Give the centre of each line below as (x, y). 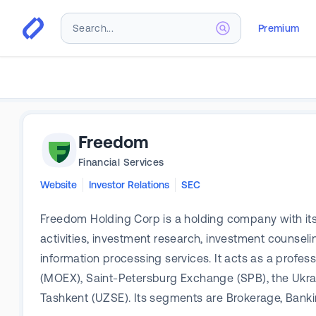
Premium (279, 28)
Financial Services (121, 162)
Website (59, 185)
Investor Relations (129, 185)
